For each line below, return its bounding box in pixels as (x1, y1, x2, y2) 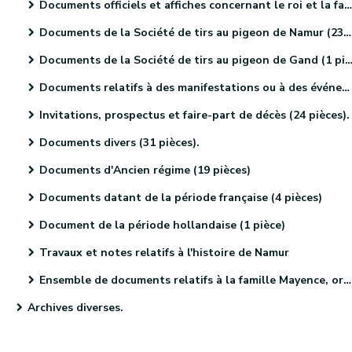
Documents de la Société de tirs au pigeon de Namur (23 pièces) (39, 25, 343, 40)
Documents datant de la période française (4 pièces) (39, 190, 322, 205)
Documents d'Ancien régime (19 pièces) (39, 163, 251, 178)
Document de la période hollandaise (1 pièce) (39, 218, 285, 233)
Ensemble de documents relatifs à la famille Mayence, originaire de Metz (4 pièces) (39, 273, 343, 288)
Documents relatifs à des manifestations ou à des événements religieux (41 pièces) (39, 80, 342, 95)
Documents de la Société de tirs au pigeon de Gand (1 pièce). (39, 53, 345, 68)
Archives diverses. (27, 300, 123, 315)
